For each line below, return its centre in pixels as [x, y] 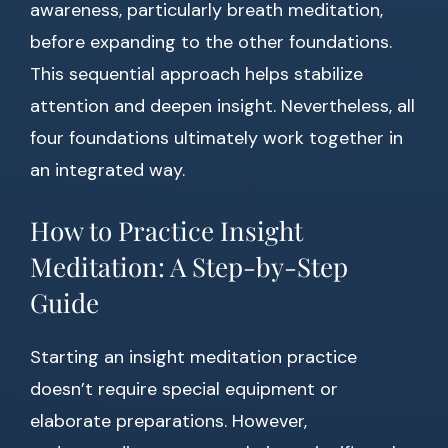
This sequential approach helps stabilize [196, 74]
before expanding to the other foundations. [211, 42]
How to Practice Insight [166, 231]
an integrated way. [107, 170]
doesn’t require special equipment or [184, 389]
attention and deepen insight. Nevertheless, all [222, 106]
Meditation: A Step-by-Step [189, 267]
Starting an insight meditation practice [193, 357]
